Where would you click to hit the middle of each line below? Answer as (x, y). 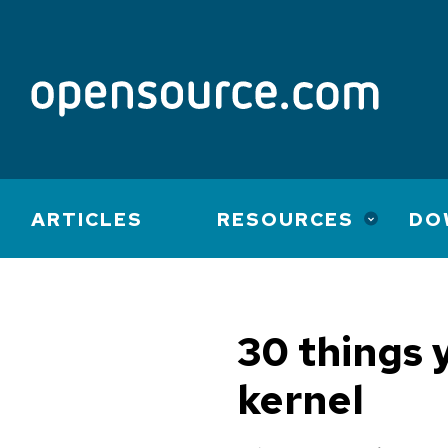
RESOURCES (285, 219)
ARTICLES (87, 219)
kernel (300, 399)
